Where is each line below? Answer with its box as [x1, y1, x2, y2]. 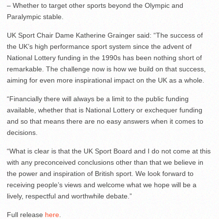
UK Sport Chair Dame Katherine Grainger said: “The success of [7, 31, 203, 40]
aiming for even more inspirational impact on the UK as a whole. [7, 76, 204, 85]
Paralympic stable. [7, 13, 64, 21]
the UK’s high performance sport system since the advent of [7, 43, 192, 51]
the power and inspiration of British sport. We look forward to [7, 170, 194, 178]
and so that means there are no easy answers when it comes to [7, 117, 203, 126]
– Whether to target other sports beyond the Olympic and [7, 1, 183, 10]
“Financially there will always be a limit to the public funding [7, 95, 189, 103]
